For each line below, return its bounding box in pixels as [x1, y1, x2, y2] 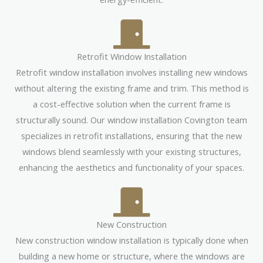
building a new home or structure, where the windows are [18, 249, 245, 262]
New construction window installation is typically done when [15, 234, 248, 246]
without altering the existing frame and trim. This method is [14, 82, 249, 94]
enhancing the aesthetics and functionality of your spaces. [19, 161, 244, 173]
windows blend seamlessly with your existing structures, [22, 145, 241, 157]
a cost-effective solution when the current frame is [32, 97, 231, 110]
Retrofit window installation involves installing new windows [15, 66, 248, 78]
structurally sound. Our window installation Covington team [16, 113, 247, 126]
